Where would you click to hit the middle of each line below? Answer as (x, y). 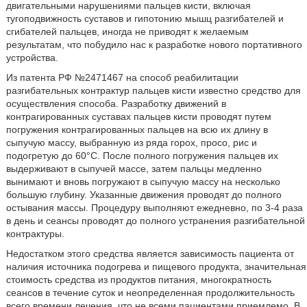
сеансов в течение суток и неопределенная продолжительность (150, 293)
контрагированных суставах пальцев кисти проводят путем (138, 116)
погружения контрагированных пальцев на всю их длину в (137, 130)
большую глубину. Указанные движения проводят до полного (144, 195)
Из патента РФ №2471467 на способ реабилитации (122, 77)
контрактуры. (35, 234)
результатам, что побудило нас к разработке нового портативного (154, 45)
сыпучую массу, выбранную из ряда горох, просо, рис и (131, 143)
